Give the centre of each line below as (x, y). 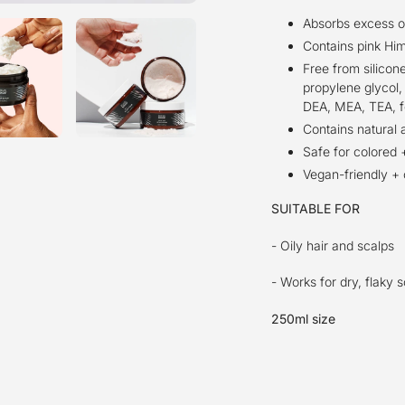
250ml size (303, 318)
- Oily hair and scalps (332, 245)
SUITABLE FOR (315, 209)
